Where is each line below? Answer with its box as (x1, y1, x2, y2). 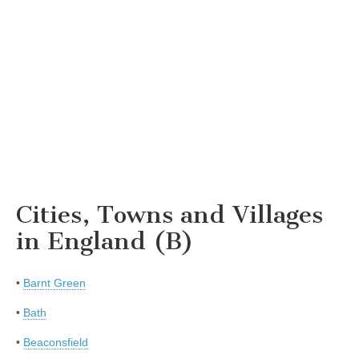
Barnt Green (23, 276, 86, 289)
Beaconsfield (23, 336, 88, 349)
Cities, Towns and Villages (16, 200, 323, 229)
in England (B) (16, 227, 194, 256)
